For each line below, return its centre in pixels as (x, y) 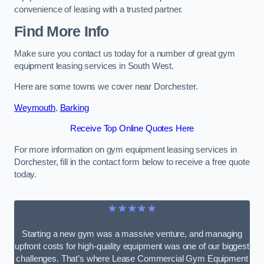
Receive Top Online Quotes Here (132, 129)
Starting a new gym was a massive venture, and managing (132, 234)
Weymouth (35, 108)
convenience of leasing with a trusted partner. (99, 10)
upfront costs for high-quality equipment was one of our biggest (132, 246)
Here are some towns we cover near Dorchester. (106, 87)
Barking (74, 108)
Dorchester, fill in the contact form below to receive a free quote (132, 162)
